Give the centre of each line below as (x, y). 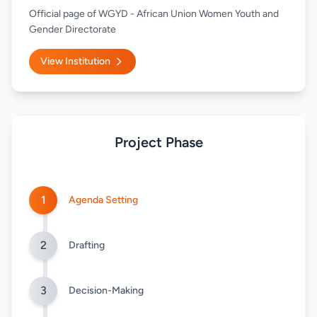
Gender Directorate (73, 29)
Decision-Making (106, 290)
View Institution (75, 61)
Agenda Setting (103, 200)
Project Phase (158, 142)
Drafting (87, 245)
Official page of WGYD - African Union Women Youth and (154, 14)
